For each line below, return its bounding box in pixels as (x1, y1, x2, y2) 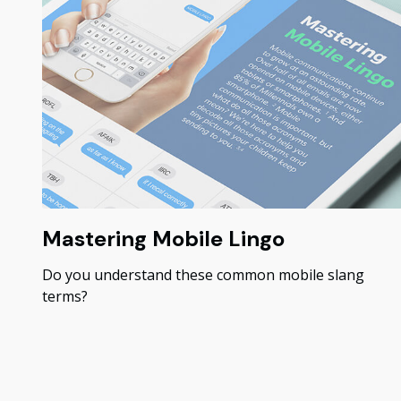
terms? (41, 286, 88, 307)
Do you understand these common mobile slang (41, 265, 364, 286)
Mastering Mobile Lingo (41, 225, 285, 253)
